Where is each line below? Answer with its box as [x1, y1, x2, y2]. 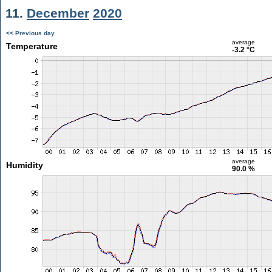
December [27, 6, 89, 20]
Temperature [5, 41, 58, 51]
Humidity [5, 160, 43, 170]
